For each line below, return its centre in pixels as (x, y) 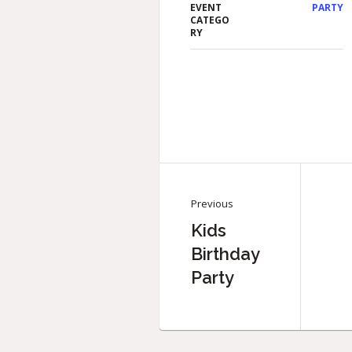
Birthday (225, 253)
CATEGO (210, 20)
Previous (212, 203)
